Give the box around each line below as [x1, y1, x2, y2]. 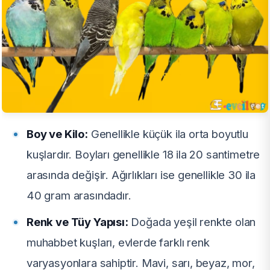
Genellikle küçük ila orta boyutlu [87, 127, 248, 140]
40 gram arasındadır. [27, 188, 131, 202]
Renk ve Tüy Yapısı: [27, 215, 128, 228]
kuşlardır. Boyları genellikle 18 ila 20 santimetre [27, 147, 260, 161]
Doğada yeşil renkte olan [128, 215, 256, 228]
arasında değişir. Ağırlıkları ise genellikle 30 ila [27, 168, 256, 181]
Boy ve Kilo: [27, 127, 88, 140]
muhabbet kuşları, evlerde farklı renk [27, 235, 210, 249]
